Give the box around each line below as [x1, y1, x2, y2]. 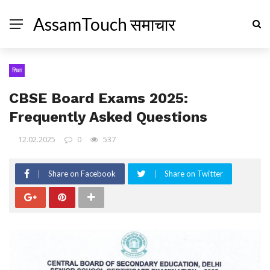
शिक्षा [12, 66, 22, 74]
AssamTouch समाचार [33, 14, 175, 34]
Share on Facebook [48, 169, 116, 178]
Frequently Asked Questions [9, 108, 207, 125]
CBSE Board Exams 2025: [9, 90, 188, 107]
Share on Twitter [165, 169, 223, 178]
